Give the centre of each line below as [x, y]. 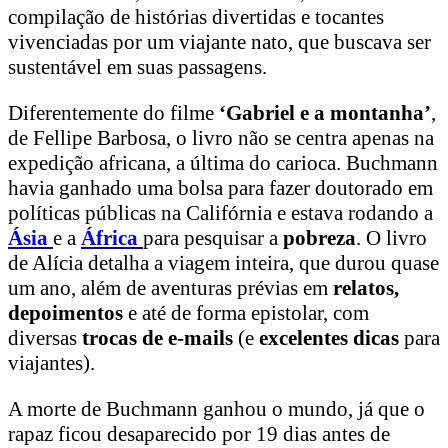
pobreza [319, 238]
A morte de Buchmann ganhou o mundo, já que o [216, 409]
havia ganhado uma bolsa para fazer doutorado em [220, 188]
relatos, [366, 288]
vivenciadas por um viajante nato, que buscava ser [219, 42]
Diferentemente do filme [111, 113]
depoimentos [65, 313]
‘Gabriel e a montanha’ [322, 113]
